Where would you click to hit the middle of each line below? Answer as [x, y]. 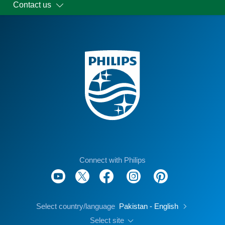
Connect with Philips [113, 160]
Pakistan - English [149, 206]
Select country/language [75, 206]
